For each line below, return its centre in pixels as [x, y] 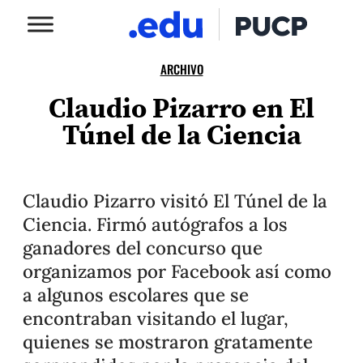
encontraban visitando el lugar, [156, 318]
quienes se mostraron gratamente [168, 342]
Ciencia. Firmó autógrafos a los [155, 224]
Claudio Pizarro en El [181, 108]
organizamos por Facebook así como [177, 271]
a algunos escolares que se [136, 295]
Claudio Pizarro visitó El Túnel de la [175, 201]
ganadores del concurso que [143, 248]
